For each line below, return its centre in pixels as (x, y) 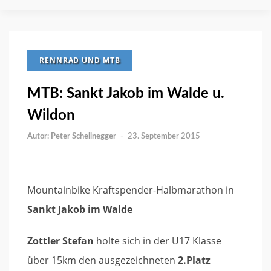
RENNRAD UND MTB (80, 60)
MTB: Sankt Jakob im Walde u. (126, 94)
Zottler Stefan (60, 241)
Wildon (51, 116)
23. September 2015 (164, 136)
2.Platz (193, 260)
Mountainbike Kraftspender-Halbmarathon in (131, 190)
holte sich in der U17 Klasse (158, 241)
